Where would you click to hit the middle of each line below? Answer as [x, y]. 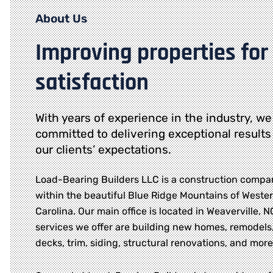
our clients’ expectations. [103, 150]
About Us [61, 19]
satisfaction [92, 83]
